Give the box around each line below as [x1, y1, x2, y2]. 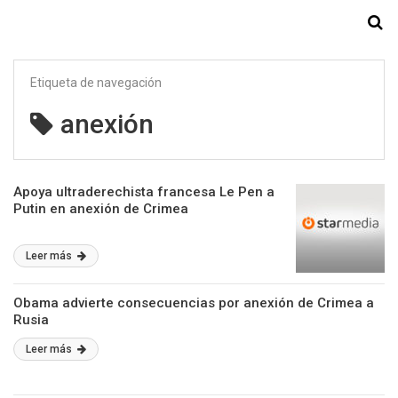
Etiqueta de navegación [30, 76, 162, 90]
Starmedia [159, 12, 239, 34]
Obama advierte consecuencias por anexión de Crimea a [13, 295, 374, 311]
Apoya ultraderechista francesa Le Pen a [13, 184, 275, 200]
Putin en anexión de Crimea [13, 201, 188, 217]
